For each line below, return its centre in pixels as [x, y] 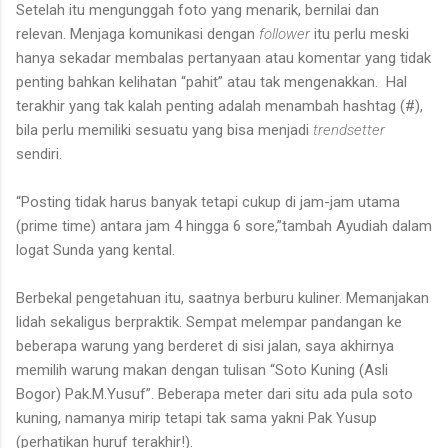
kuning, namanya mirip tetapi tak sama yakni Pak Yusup [196, 417]
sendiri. [39, 153]
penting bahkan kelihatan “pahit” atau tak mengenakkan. [197, 81]
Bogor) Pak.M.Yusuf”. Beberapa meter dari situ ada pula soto [214, 393]
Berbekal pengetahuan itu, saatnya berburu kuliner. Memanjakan [222, 297]
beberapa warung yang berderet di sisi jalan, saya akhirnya [205, 345]
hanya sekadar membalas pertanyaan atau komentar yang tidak [223, 57]
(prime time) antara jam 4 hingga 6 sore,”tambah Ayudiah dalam [224, 225]
